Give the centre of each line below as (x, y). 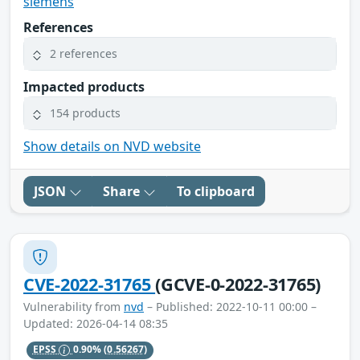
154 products (85, 113)
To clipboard (216, 191)
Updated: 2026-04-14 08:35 (96, 323)
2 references (84, 54)
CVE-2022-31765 (90, 284)
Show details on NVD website (112, 146)
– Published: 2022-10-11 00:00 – (230, 306)
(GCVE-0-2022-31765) (238, 284)
